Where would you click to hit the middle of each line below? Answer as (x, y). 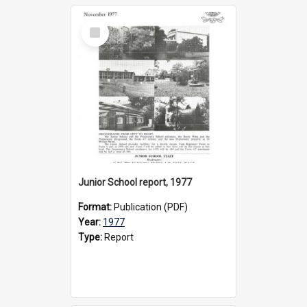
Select (99, 24)
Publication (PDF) (151, 207)
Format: (96, 207)
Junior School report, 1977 (135, 182)
